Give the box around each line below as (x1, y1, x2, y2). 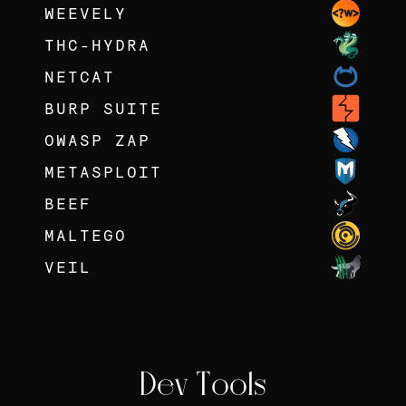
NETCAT (43, 67, 115, 86)
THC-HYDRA (43, 35, 150, 54)
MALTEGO (43, 226, 127, 245)
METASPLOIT (43, 162, 162, 181)
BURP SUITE (43, 99, 162, 118)
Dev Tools (139, 369, 266, 403)
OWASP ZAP (43, 130, 150, 150)
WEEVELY (43, 4, 127, 23)
